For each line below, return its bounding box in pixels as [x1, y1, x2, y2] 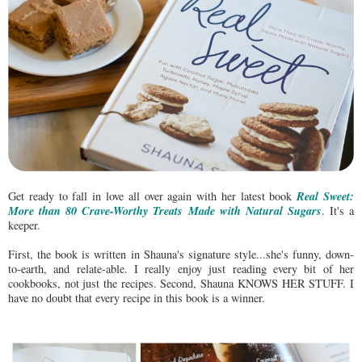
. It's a [321, 202, 355, 218]
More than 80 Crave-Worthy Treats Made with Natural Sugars [8, 201, 322, 219]
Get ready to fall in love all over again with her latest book [8, 187, 297, 204]
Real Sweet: [297, 187, 355, 204]
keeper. [8, 217, 40, 233]
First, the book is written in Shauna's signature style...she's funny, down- [8, 246, 354, 262]
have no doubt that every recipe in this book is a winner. [8, 289, 265, 305]
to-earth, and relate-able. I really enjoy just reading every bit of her [8, 260, 354, 276]
